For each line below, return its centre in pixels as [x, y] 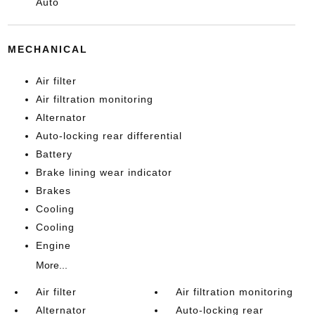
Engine [53, 245]
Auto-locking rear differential [109, 136]
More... [51, 265]
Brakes [53, 191]
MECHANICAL [47, 49]
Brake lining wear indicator [104, 172]
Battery [54, 154]
